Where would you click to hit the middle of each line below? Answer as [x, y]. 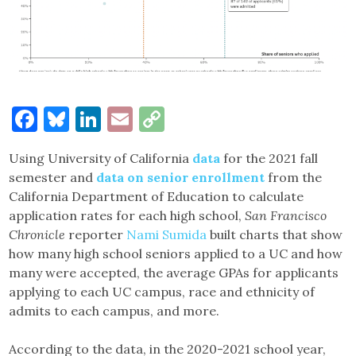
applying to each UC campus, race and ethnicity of [162, 292]
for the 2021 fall [271, 159]
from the [295, 178]
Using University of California [101, 159]
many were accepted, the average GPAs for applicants [174, 273]
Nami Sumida [167, 235]
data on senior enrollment [181, 178]
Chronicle [37, 235]
